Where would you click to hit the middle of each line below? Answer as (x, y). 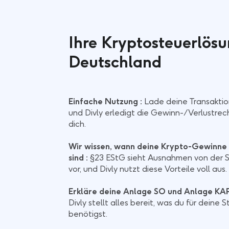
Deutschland (115, 62)
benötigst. (88, 214)
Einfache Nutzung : (105, 102)
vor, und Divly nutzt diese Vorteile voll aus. (148, 169)
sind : (78, 158)
